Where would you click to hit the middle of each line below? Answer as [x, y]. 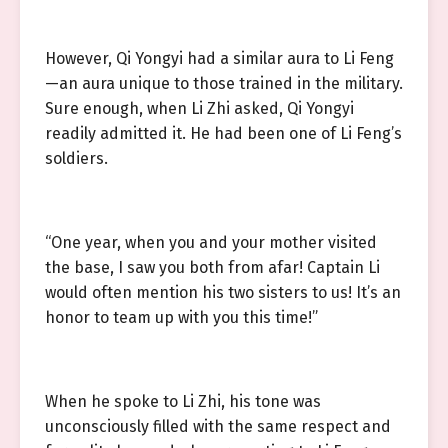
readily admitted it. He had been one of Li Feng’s [223, 133]
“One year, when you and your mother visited [211, 242]
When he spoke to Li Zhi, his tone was [183, 401]
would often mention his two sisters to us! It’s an [223, 292]
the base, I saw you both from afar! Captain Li [212, 267]
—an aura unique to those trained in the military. [224, 83]
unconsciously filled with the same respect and [218, 426]
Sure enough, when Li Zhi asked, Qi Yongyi [199, 108]
